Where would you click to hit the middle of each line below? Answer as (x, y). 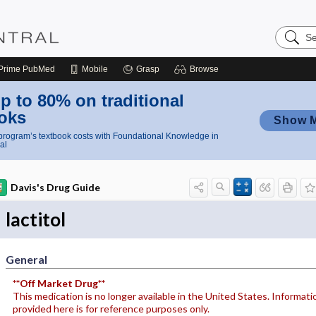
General (26, 259)
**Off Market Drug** (59, 283)
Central (293, 53)
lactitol (35, 219)
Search (292, 31)
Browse (204, 69)
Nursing (294, 42)
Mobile (95, 69)
